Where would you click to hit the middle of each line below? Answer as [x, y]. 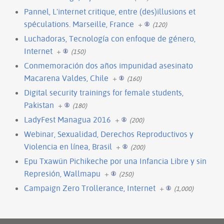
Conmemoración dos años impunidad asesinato [108, 65]
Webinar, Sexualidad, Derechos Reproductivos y [109, 134]
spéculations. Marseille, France [79, 24]
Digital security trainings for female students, [104, 92]
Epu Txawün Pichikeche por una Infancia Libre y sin [115, 161]
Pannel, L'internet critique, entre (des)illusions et [110, 11]
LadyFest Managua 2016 [67, 119]
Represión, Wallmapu [62, 173]
